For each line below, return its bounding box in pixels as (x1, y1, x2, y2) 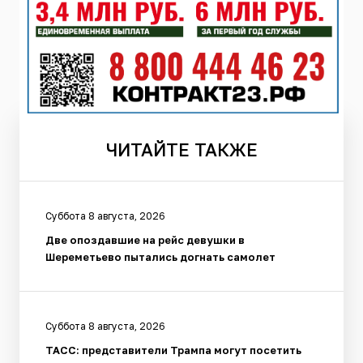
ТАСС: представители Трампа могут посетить (45, 343, 301, 357)
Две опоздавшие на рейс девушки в (45, 233, 245, 246)
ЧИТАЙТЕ (105, 138, 190, 160)
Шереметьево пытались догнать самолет (45, 250, 275, 263)
